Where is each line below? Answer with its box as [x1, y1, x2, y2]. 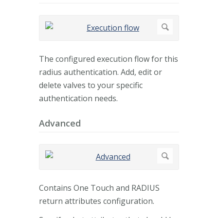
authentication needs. [39, 93, 118, 104]
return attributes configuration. [39, 195, 154, 206]
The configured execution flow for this [39, 54, 178, 64]
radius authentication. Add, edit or [39, 67, 162, 77]
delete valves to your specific [39, 80, 143, 91]
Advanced [39, 117, 81, 129]
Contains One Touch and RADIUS [39, 182, 160, 193]
